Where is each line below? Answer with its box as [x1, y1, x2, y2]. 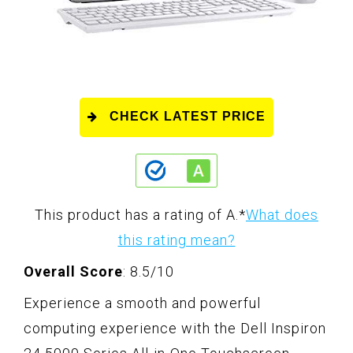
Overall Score [24, 262, 123, 280]
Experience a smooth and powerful [24, 294, 261, 311]
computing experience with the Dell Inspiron [24, 319, 326, 336]
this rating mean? [117, 231, 236, 248]
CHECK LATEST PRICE [110, 109, 266, 123]
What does [246, 206, 318, 223]
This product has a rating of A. [35, 206, 239, 223]
